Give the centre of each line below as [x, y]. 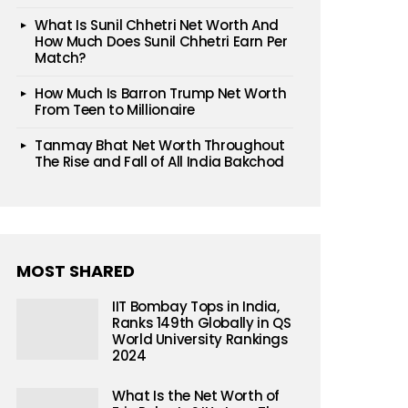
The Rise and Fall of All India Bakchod [159, 162]
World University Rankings [200, 339]
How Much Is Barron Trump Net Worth [161, 93]
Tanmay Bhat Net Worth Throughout [160, 145]
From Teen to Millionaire [115, 110]
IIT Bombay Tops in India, [196, 306]
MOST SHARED [76, 271]
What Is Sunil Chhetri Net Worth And [157, 25]
